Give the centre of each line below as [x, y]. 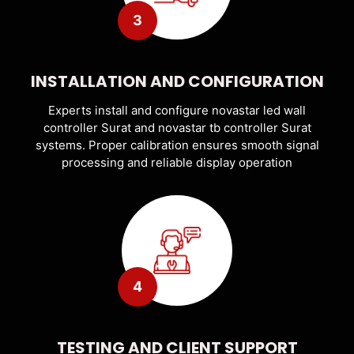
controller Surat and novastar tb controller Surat [177, 127]
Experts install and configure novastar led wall [177, 110]
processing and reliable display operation [177, 162]
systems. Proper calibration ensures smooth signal [177, 145]
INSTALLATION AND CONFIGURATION [177, 81]
